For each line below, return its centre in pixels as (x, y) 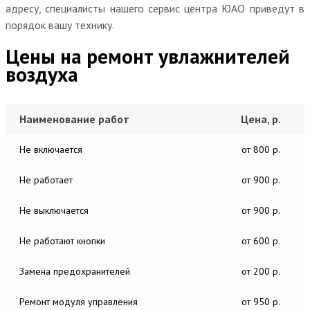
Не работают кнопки (62, 240)
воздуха (42, 74)
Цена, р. (261, 119)
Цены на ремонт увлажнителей (148, 56)
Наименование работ (74, 119)
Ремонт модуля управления (79, 301)
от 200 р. (261, 271)
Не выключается (54, 210)
